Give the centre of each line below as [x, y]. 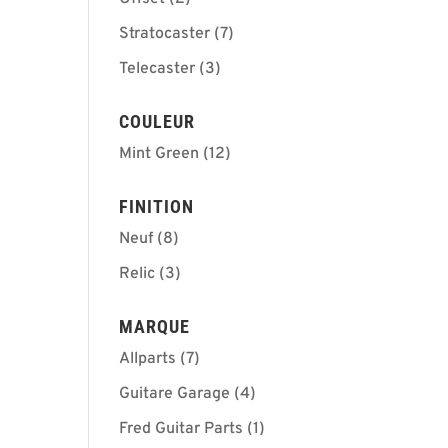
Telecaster [157, 69]
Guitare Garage [175, 394]
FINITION [157, 206]
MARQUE [155, 326]
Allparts [148, 359]
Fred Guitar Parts [181, 429]
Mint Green [159, 154]
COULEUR [157, 121]
